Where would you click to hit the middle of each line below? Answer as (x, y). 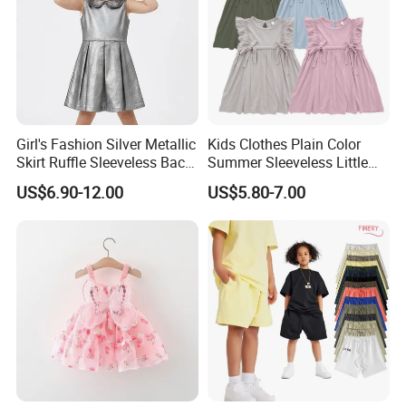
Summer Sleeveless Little (287, 163)
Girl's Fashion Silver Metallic (106, 145)
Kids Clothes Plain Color (284, 145)
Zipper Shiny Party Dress (96, 181)
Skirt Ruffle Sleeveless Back (105, 163)
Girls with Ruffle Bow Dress (293, 181)
